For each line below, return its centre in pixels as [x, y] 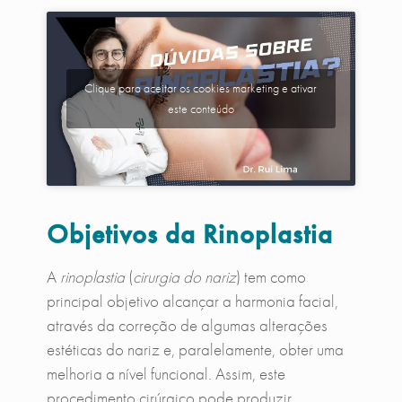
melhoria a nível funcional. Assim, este [166, 373]
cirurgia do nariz [184, 276]
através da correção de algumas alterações [187, 325]
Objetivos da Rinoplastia [189, 234]
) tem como [271, 276]
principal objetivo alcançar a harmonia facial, [192, 301]
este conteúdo [201, 108]
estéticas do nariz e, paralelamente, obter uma [195, 349]
